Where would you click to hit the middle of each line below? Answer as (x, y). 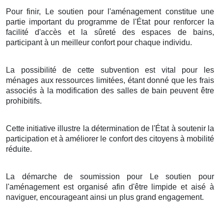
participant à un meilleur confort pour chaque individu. (99, 42)
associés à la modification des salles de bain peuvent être (110, 90)
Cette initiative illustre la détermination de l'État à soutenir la (110, 128)
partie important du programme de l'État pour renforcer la (110, 22)
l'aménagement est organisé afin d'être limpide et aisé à (110, 187)
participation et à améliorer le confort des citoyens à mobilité (110, 138)
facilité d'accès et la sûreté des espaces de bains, (110, 32)
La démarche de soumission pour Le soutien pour (110, 176)
